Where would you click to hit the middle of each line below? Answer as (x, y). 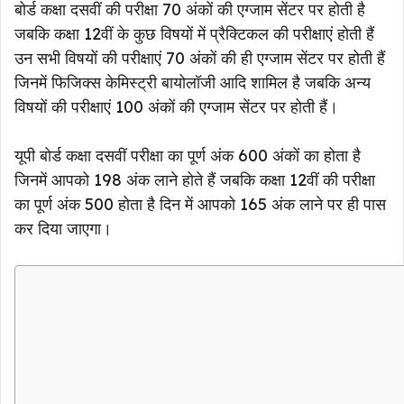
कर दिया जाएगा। (63, 228)
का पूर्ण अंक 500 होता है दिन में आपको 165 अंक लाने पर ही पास (200, 204)
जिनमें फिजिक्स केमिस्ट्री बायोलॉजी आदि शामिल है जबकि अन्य (193, 82)
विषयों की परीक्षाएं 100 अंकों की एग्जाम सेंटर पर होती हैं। (176, 106)
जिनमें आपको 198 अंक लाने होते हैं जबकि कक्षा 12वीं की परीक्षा (195, 179)
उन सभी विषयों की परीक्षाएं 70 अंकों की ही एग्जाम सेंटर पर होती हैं (200, 58)
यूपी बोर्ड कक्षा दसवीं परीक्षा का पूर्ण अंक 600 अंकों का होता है (188, 155)
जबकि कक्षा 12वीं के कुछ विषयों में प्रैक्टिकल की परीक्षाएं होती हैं (194, 33)
